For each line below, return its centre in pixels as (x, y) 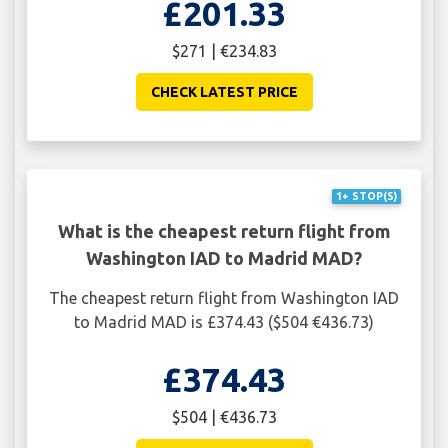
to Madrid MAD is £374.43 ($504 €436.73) (224, 322)
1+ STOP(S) (366, 196)
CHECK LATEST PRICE (224, 91)
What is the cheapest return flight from (224, 231)
